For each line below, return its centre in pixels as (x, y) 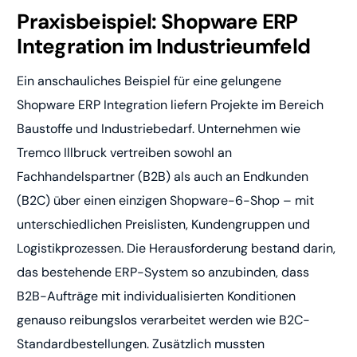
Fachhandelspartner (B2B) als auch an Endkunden (163, 177)
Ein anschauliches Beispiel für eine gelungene (149, 81)
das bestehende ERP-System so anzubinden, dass (163, 273)
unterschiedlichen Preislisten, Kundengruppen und (164, 225)
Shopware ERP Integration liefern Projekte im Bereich (171, 105)
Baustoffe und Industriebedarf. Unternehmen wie (159, 129)
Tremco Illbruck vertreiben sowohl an (125, 153)
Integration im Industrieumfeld (164, 47)
